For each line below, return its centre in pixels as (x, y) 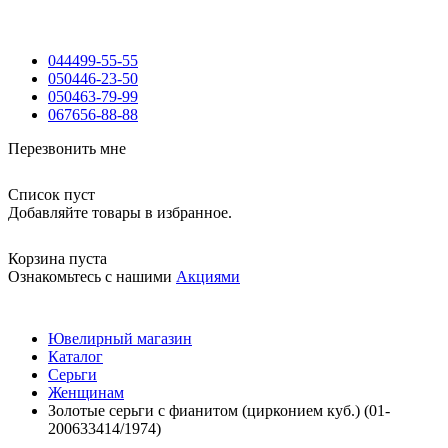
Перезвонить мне (67, 148)
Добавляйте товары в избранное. (120, 212)
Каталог (75, 356)
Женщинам (86, 392)
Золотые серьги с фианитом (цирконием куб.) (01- (219, 410)
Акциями (208, 276)
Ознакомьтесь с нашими (92, 276)
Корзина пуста (57, 258)
